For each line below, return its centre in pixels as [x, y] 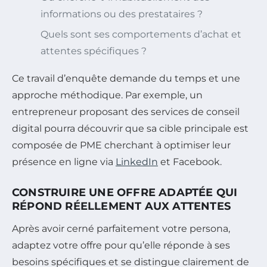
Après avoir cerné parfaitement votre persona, [121, 228]
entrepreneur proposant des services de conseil [126, 111]
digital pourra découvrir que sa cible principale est [130, 128]
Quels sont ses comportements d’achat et [141, 34]
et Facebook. [190, 162]
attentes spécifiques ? [94, 51]
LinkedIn [137, 162]
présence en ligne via [64, 162]
